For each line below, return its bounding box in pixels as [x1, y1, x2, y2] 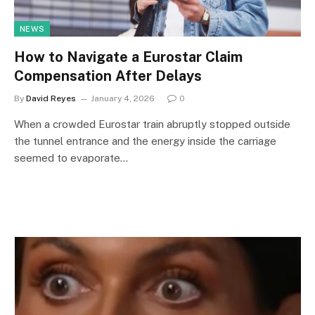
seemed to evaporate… [14, 151, 128, 164]
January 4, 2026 [91, 93, 155, 103]
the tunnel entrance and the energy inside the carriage [14, 134, 276, 147]
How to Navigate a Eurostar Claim [14, 48, 243, 65]
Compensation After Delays [14, 67, 202, 84]
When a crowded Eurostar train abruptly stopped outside [14, 117, 290, 130]
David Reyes [26, 93, 76, 103]
